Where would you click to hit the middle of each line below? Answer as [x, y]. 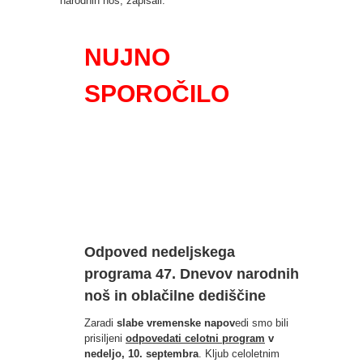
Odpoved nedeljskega [160, 252]
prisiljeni [105, 338]
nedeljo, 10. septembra [141, 353]
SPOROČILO [176, 93]
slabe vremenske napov [176, 322]
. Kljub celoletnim [239, 353]
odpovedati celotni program [195, 338]
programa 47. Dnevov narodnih [192, 273]
